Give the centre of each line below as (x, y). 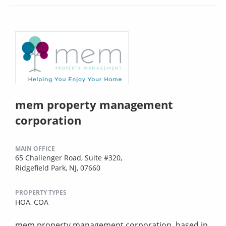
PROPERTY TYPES (41, 192)
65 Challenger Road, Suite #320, (69, 157)
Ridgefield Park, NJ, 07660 (58, 167)
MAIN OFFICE (35, 148)
